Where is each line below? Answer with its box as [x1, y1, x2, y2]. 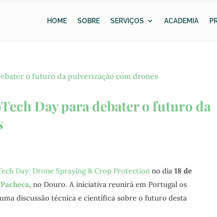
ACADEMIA [164, 17, 199, 25]
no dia [149, 166, 174, 175]
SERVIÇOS [110, 17, 144, 25]
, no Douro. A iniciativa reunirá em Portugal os [29, 179, 187, 189]
